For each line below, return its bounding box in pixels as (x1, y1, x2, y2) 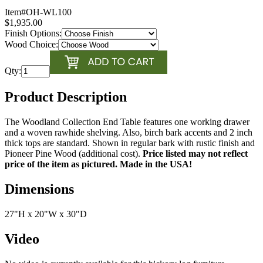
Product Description (5, 89, 127, 105)
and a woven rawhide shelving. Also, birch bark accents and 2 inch (5, 127, 252, 138)
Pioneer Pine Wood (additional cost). (5, 149, 143, 159)
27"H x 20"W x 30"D (5, 209, 87, 220)
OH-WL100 (26, 7, 72, 18)
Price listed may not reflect (143, 149, 248, 159)
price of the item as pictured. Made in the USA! (5, 159, 192, 170)
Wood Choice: (5, 39, 58, 50)
